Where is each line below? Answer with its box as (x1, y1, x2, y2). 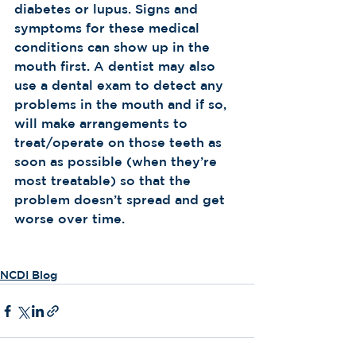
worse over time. (14, 211, 133, 226)
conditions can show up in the (14, 40, 214, 54)
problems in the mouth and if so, (14, 97, 230, 111)
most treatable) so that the (14, 173, 195, 188)
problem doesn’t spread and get (14, 192, 229, 207)
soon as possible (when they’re (14, 154, 221, 168)
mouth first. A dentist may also (14, 59, 219, 73)
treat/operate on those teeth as (14, 135, 226, 149)
